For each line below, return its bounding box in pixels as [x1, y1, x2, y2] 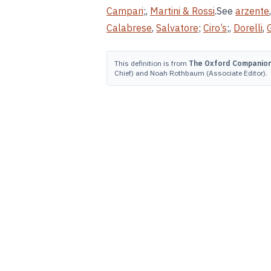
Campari [106, 5, 143, 17]
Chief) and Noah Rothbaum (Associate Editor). [114, 68, 267, 77]
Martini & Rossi [150, 5, 215, 17]
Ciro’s [203, 22, 227, 34]
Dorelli [233, 22, 263, 34]
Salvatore [156, 22, 198, 34]
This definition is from [114, 59, 189, 68]
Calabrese [106, 22, 152, 34]
